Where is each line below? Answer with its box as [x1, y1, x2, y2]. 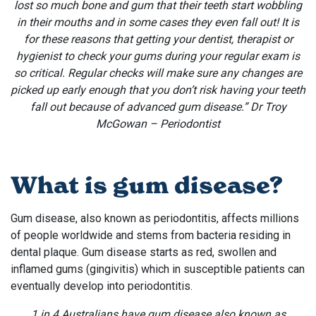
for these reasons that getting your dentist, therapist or [23, 32, 293, 46]
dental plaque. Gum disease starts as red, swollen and [11, 245, 276, 259]
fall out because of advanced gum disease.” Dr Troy [30, 99, 286, 114]
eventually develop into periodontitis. [11, 279, 193, 293]
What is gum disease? [11, 171, 283, 200]
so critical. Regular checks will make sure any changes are [14, 66, 302, 80]
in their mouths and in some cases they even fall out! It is [17, 15, 299, 29]
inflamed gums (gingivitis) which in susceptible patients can [11, 262, 305, 276]
